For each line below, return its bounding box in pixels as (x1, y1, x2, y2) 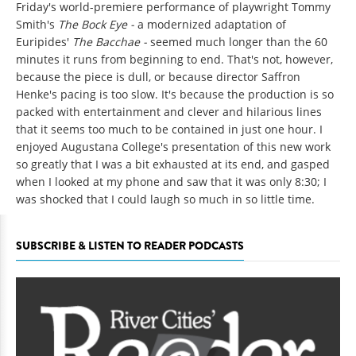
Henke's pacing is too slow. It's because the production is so (16, 86, 334, 102)
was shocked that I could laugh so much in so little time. (16, 191, 315, 207)
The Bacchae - (72, 33, 150, 49)
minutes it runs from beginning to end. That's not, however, (16, 51, 333, 67)
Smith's (16, 16, 58, 32)
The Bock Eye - (58, 16, 134, 32)
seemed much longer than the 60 (150, 33, 327, 49)
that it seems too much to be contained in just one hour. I (16, 121, 323, 137)
